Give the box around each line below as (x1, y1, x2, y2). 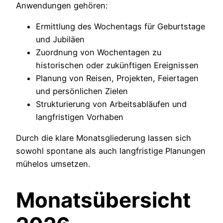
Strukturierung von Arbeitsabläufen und (36, 99, 187, 109)
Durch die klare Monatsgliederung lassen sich (16, 133, 191, 143)
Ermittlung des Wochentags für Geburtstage (36, 21, 205, 31)
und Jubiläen (36, 34, 85, 44)
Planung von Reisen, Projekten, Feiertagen (36, 73, 199, 83)
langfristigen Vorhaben (36, 111, 123, 122)
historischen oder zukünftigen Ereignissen (36, 60, 199, 70)
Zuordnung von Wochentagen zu (36, 47, 161, 57)
